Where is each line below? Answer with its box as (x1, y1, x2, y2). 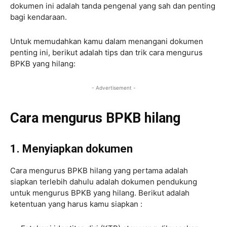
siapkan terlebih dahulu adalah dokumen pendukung (10, 176, 197, 186)
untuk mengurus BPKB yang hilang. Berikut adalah (10, 187, 190, 198)
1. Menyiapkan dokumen (10, 142, 133, 155)
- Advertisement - (91, 84, 136, 91)
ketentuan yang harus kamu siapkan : (10, 199, 142, 209)
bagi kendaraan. (10, 12, 67, 22)
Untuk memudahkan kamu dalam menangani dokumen (10, 36, 203, 46)
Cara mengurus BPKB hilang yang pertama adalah (10, 165, 188, 175)
